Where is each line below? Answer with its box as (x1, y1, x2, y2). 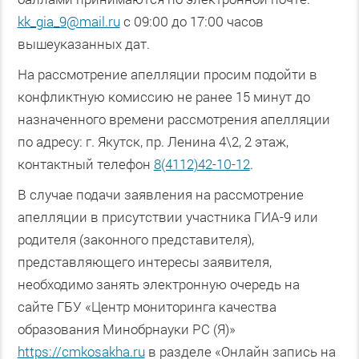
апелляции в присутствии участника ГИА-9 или (17, 207, 318, 226)
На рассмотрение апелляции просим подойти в (17, 64, 317, 83)
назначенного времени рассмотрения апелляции (17, 109, 330, 128)
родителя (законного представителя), (17, 229, 254, 248)
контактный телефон (17, 154, 154, 173)
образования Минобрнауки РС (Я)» (17, 319, 236, 338)
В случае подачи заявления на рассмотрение (17, 184, 304, 204)
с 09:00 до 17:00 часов (119, 11, 264, 30)
